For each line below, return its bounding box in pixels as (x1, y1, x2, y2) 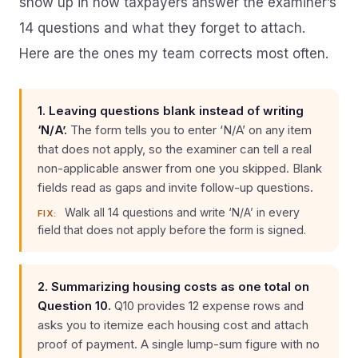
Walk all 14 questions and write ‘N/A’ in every (62, 205, 300, 219)
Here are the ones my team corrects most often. (19, 46, 328, 62)
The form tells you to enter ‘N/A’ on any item (67, 122, 312, 137)
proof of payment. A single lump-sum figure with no (38, 336, 320, 352)
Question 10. (38, 298, 111, 313)
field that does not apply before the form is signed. (38, 223, 306, 237)
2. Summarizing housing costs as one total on (38, 279, 309, 294)
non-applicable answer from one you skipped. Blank (38, 161, 322, 176)
